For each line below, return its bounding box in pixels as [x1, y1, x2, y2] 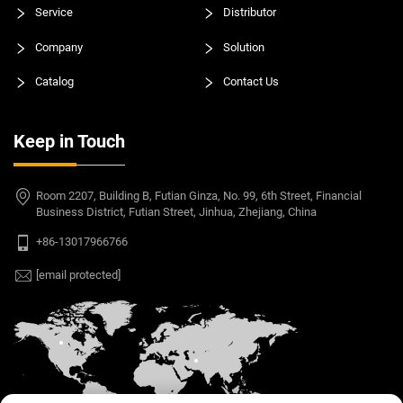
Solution [219, 40, 264, 55]
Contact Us [219, 75, 279, 89]
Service [32, 5, 73, 20]
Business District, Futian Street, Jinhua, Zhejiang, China [36, 205, 317, 219]
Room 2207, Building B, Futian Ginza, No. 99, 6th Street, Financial [36, 189, 362, 203]
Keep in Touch [13, 130, 125, 153]
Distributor [219, 5, 276, 20]
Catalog [32, 75, 74, 89]
